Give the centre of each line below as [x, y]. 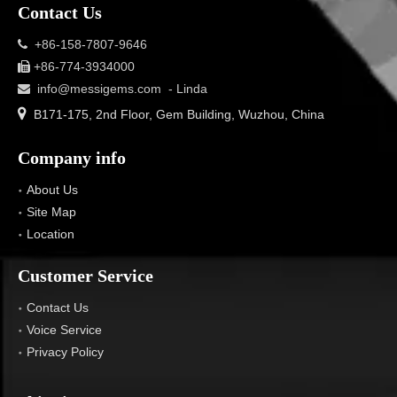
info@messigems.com [99, 89]
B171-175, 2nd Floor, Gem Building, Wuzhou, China [179, 115]
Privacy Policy [65, 352]
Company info [72, 158]
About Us [52, 190]
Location [51, 234]
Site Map [51, 212]
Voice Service [64, 330]
